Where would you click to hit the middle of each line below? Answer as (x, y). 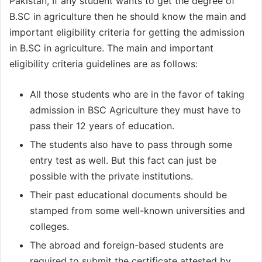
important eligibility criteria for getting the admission (127, 32)
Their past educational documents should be (128, 195)
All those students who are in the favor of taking (137, 94)
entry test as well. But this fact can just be (123, 161)
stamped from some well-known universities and (137, 211)
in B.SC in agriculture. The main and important (111, 48)
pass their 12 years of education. (102, 126)
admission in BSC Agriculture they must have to (135, 110)
